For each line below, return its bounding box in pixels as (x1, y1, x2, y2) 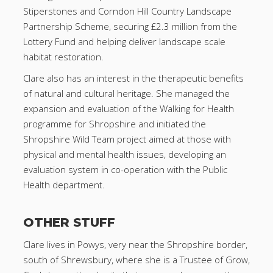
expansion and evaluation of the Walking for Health (23, 102, 234, 115)
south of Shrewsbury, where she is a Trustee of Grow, (23, 253, 250, 266)
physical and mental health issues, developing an (23, 148, 226, 161)
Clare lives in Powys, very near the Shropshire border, (23, 238, 247, 251)
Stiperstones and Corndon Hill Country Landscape (23, 5, 232, 18)
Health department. (23, 179, 105, 191)
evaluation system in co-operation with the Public (23, 163, 227, 176)
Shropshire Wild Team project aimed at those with (23, 133, 231, 146)
